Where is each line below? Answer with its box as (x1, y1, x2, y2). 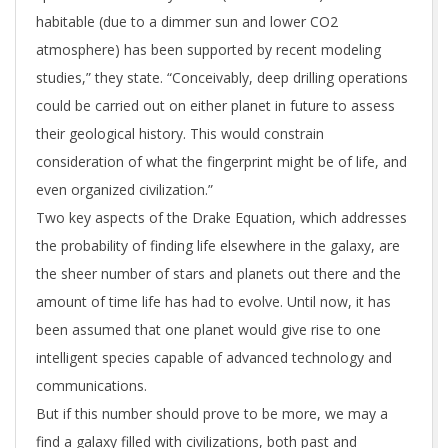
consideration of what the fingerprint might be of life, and (36, 152, 407, 172)
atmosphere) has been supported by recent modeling (36, 40, 381, 60)
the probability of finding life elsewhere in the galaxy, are (36, 236, 400, 256)
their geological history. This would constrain (36, 124, 324, 144)
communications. (36, 376, 147, 396)
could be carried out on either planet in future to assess (36, 96, 395, 116)
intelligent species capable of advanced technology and (36, 348, 392, 368)
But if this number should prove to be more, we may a (36, 404, 388, 424)
